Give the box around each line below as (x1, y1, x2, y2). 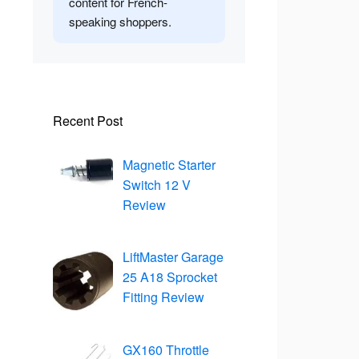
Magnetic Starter (123, 155, 216, 174)
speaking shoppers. (69, 13, 171, 30)
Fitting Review (123, 288, 204, 307)
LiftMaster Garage (123, 248, 224, 267)
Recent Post (53, 111, 123, 130)
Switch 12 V (123, 175, 191, 194)
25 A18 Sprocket (123, 268, 217, 287)
